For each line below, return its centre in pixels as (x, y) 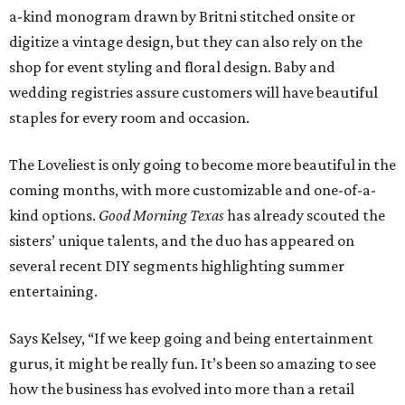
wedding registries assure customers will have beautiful (193, 93)
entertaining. (63, 292)
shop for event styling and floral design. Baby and (172, 67)
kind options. (54, 216)
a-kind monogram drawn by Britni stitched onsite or (182, 17)
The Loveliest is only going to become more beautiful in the (202, 165)
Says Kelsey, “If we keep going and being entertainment (191, 339)
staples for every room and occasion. (129, 118)
